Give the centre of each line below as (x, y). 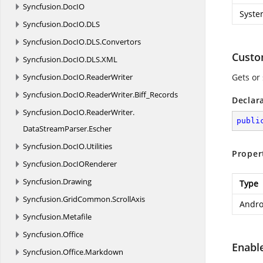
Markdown (104, 252)
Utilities (99, 146)
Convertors (121, 42)
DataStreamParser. (56, 129)
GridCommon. (87, 199)
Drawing (77, 181)
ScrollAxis (129, 199)
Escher (100, 129)
